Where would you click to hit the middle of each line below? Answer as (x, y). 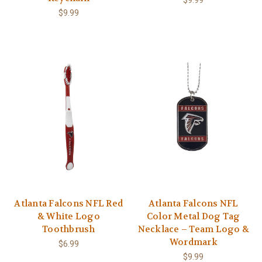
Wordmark (193, 242)
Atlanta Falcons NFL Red (69, 204)
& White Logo (68, 217)
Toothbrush (69, 230)
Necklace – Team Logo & (193, 230)
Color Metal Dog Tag (193, 217)
